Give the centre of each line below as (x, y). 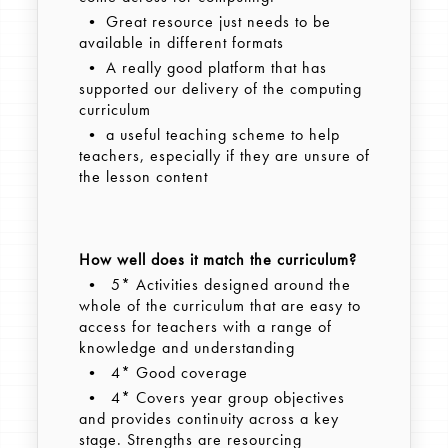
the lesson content (143, 177)
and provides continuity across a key (208, 419)
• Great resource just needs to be (204, 22)
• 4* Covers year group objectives (211, 398)
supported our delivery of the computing (220, 89)
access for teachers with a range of (205, 327)
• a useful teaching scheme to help (209, 135)
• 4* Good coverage (163, 373)
